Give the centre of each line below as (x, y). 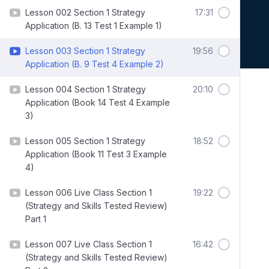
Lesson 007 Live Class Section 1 (89, 244)
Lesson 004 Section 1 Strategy (86, 89)
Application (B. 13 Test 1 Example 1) (94, 26)
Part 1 (36, 219)
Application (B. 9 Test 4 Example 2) (95, 64)
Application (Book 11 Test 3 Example (96, 154)
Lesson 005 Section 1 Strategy (85, 141)
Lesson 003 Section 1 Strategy (85, 51)
